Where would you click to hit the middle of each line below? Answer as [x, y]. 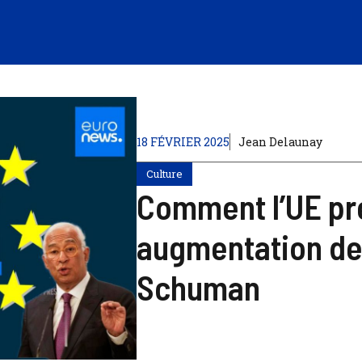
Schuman [199, 286]
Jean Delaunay [281, 141]
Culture [165, 173]
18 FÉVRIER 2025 [183, 141]
